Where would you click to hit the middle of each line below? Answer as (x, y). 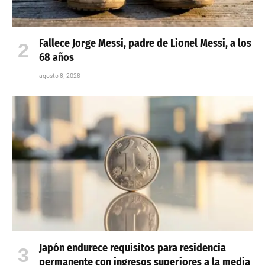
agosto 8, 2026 (60, 75)
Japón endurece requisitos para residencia (132, 248)
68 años (56, 57)
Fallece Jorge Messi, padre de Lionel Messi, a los (145, 43)
